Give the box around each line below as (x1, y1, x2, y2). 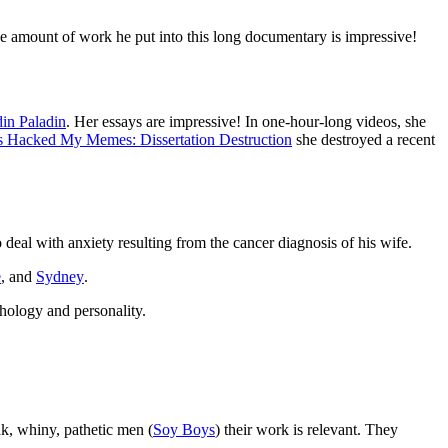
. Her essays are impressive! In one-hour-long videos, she (66, 113, 426, 131)
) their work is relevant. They (215, 420, 398, 438)
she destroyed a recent (292, 131, 435, 149)
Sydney (36, 267, 84, 285)
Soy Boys (153, 420, 215, 438)
